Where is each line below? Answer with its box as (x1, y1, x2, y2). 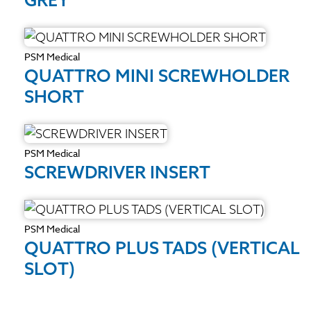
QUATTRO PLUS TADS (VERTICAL (24, 236, 300, 258)
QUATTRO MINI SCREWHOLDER (24, 64, 289, 86)
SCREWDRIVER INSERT (24, 160, 210, 183)
